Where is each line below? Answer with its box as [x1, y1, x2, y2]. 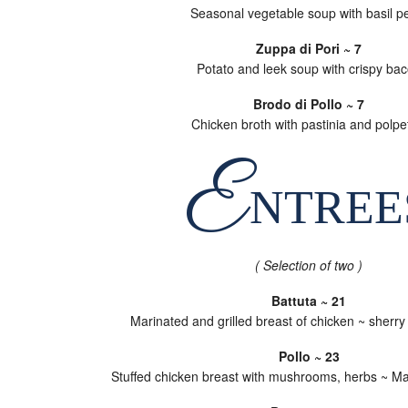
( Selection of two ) [255, 256, 362, 274]
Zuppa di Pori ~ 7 [256, 39, 362, 57]
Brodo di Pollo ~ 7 [253, 95, 364, 113]
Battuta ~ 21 [271, 291, 346, 310]
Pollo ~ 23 [278, 347, 340, 365]
